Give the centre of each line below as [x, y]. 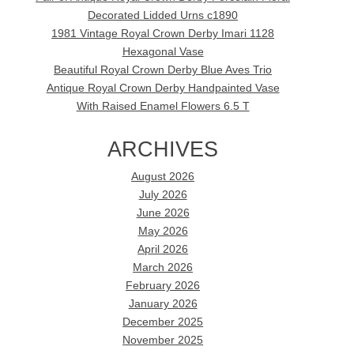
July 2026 [163, 195]
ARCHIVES [163, 149]
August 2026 [163, 177]
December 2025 [163, 322]
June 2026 [163, 213]
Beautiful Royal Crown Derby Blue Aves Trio [163, 70]
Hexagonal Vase [163, 51]
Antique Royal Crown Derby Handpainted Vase [163, 88]
